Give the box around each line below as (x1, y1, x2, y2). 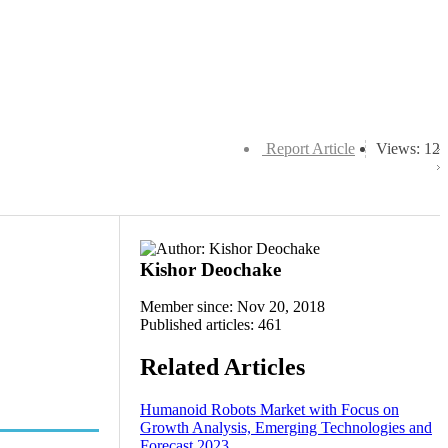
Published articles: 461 (140, 316, 282, 333)
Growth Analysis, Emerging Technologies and (140, 418, 432, 436)
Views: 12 (376, 140, 440, 157)
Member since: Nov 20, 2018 (140, 298, 325, 315)
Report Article (266, 140, 355, 157)
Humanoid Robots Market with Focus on (140, 400, 399, 418)
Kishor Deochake (140, 259, 281, 280)
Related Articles (140, 353, 305, 380)
